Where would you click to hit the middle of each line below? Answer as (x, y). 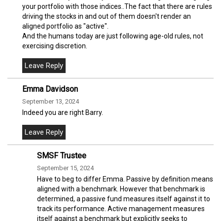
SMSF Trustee (62, 155)
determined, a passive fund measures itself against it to (124, 199)
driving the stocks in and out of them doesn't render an (107, 16)
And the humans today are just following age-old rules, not (113, 36)
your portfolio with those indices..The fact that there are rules (117, 6)
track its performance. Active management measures (121, 208)
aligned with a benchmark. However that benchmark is (121, 189)
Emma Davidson (50, 89)
